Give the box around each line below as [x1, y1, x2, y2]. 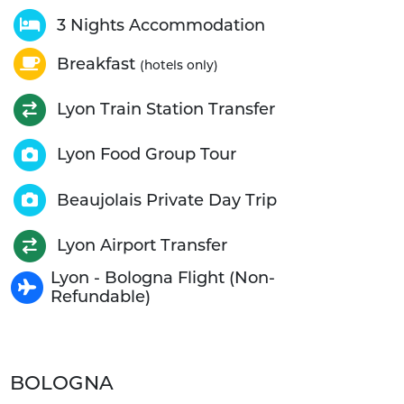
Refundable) [50, 286, 151, 307]
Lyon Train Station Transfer [56, 99, 275, 120]
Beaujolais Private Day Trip [56, 189, 277, 210]
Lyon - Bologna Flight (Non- [50, 267, 276, 288]
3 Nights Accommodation [56, 14, 265, 35]
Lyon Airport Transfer [56, 235, 227, 256]
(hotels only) [139, 57, 218, 72]
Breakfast [56, 53, 140, 74]
